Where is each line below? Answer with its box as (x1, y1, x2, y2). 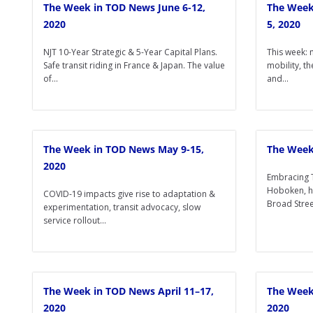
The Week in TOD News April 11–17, (43, 284, 214, 298)
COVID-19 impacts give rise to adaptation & (43, 188, 215, 200)
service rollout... (43, 214, 106, 226)
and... (267, 73, 289, 85)
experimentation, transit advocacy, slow (43, 201, 201, 213)
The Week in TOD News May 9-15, (43, 143, 204, 156)
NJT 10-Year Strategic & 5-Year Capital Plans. (43, 46, 217, 58)
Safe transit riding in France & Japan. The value (43, 59, 225, 71)
